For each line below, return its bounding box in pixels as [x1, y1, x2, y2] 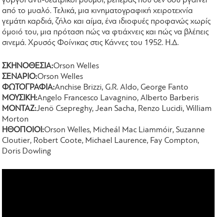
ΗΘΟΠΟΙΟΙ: [2, 125, 45, 134]
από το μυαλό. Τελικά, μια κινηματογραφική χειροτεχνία [2, 7, 193, 15]
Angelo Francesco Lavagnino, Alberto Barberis [37, 93, 199, 102]
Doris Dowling [2, 147, 52, 155]
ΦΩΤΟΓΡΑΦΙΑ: [2, 83, 55, 92]
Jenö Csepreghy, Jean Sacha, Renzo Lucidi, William [36, 104, 212, 113]
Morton [2, 115, 29, 124]
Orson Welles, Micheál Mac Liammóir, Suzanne [44, 125, 205, 134]
